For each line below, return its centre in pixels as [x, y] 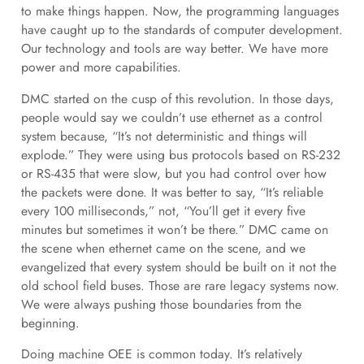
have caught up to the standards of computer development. [182, 29]
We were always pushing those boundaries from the [161, 304]
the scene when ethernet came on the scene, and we [163, 248]
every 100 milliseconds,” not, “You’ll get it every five [163, 210]
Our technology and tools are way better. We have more [174, 48]
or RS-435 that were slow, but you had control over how [173, 173]
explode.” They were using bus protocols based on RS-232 [180, 154]
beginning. [50, 323]
